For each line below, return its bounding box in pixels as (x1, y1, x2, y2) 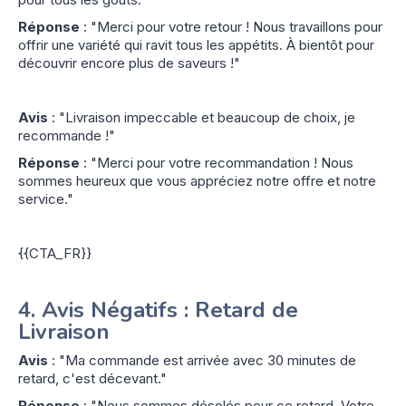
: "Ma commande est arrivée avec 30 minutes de (48, 351, 356, 369)
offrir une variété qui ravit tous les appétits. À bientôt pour (18, 35, 374, 53)
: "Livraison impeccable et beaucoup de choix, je (48, 108, 355, 126)
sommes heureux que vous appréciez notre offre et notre (18, 171, 376, 189)
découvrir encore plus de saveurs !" (18, 53, 240, 72)
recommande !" (18, 126, 115, 144)
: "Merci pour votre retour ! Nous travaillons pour (80, 17, 382, 35)
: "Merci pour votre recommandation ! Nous (80, 153, 353, 171)
